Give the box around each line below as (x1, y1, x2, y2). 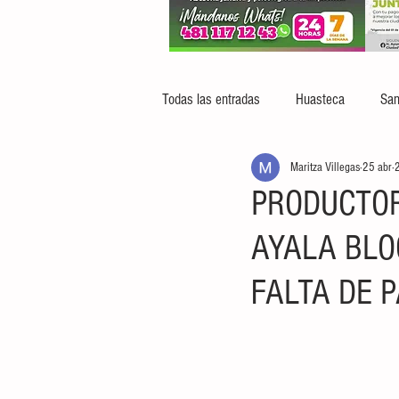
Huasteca (296, 90, 345, 108)
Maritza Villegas (290, 159, 360, 175)
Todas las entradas (162, 90, 260, 108)
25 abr (362, 159, 392, 175)
